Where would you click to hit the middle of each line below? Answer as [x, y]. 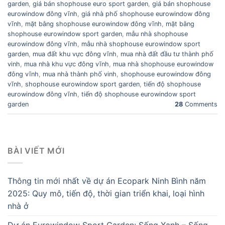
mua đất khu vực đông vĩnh [75, 54]
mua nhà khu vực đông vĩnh [67, 64]
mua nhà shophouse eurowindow [163, 64]
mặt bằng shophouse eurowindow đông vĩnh [93, 24]
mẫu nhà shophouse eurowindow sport [141, 44]
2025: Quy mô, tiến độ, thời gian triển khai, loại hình [106, 194]
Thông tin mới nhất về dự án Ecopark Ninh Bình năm [107, 181]
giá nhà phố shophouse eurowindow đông [146, 14]
